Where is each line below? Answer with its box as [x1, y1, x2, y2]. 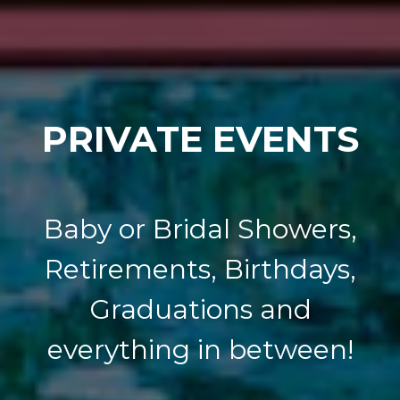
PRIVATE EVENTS [41, 116, 359, 160]
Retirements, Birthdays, [44, 252, 356, 285]
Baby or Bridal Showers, [43, 212, 357, 245]
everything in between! [46, 332, 354, 365]
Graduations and [88, 292, 312, 325]
